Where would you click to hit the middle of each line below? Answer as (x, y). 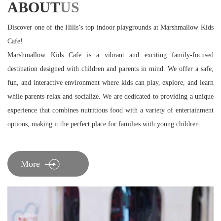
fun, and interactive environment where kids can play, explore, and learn (110, 82)
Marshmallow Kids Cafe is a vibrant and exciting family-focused (110, 55)
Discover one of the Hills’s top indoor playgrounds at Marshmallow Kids (110, 27)
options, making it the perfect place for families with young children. (104, 124)
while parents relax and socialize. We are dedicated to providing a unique (110, 96)
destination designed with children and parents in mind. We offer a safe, (110, 69)
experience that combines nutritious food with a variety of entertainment (110, 110)
